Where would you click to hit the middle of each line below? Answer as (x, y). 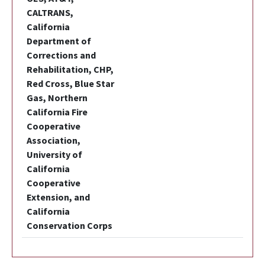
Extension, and (58, 197)
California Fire (57, 112)
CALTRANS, (50, 13)
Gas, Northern (57, 98)
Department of (59, 41)
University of (54, 155)
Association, (54, 140)
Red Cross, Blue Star (70, 84)
